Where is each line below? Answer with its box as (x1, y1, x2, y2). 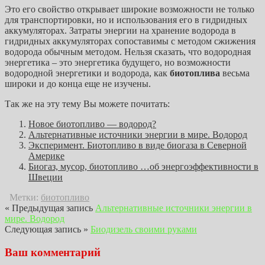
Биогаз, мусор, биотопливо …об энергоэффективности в (28, 161, 258, 172)
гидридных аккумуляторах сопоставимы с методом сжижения (5, 35, 256, 46)
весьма (220, 67, 250, 78)
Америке (28, 150, 64, 161)
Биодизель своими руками (91, 224, 197, 234)
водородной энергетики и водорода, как (5, 67, 170, 78)
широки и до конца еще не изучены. (5, 78, 151, 89)
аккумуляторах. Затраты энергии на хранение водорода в (5, 25, 236, 35)
